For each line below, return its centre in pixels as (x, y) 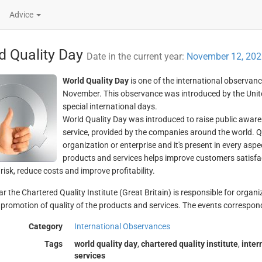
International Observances (122, 226)
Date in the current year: (136, 56)
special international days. (110, 106)
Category (45, 226)
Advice (22, 15)
